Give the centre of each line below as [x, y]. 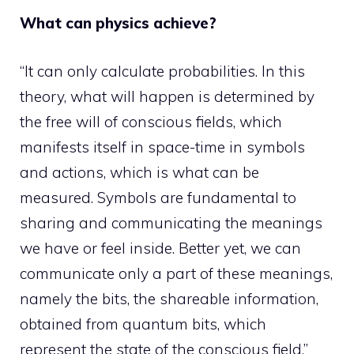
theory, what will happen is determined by [167, 96]
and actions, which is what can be [139, 172]
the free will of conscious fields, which [151, 121]
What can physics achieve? [118, 23]
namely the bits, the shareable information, [169, 298]
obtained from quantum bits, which [143, 324]
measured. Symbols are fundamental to [158, 197]
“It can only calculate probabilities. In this [162, 71]
